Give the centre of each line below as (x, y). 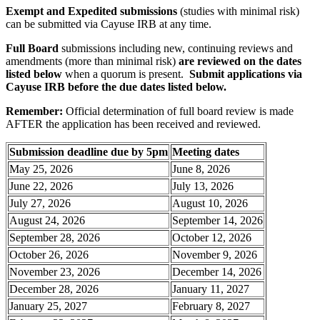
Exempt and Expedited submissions (91, 11)
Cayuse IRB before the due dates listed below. (116, 86)
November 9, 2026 (215, 254)
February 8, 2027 (211, 306)
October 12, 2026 (212, 237)
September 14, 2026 (217, 220)
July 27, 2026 (40, 203)
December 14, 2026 (217, 271)
